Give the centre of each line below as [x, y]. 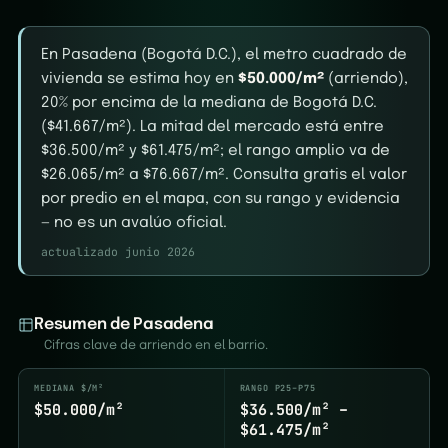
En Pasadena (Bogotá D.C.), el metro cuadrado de [224, 55]
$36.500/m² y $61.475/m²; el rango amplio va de [215, 151]
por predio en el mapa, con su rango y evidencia [220, 199]
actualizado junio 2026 [118, 251]
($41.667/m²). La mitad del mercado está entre [212, 127]
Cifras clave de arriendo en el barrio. [156, 345]
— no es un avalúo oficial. [134, 223]
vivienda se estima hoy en [139, 79]
